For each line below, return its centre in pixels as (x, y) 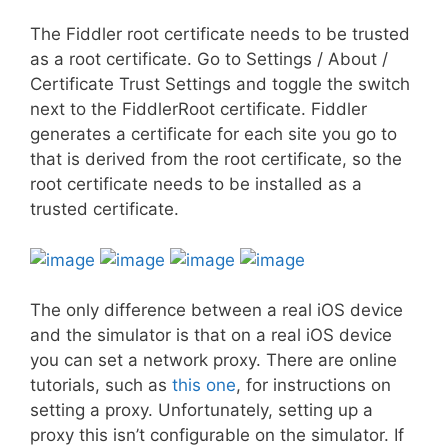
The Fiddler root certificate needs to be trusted (220, 34)
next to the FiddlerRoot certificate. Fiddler (198, 109)
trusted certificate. (104, 209)
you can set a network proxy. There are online (213, 360)
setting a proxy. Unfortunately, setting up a (201, 410)
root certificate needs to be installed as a (196, 184)
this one (204, 385)
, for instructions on (313, 385)
